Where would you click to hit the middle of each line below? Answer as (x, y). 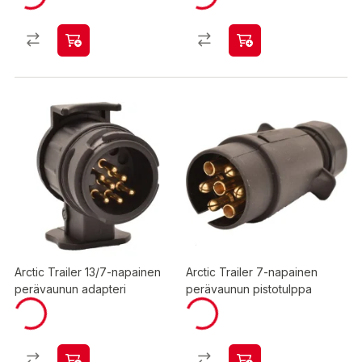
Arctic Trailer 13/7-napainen (88, 272)
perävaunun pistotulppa (249, 289)
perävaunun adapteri (70, 289)
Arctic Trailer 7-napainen (252, 272)
